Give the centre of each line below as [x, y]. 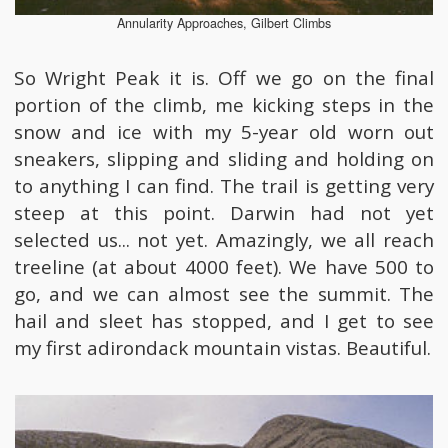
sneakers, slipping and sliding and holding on [224, 158]
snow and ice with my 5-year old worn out [224, 131]
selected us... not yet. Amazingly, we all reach [224, 239]
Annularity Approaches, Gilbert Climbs [224, 23]
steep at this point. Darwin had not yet [224, 212]
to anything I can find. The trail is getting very [224, 185]
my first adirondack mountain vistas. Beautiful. [222, 347]
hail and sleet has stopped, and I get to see [224, 320]
